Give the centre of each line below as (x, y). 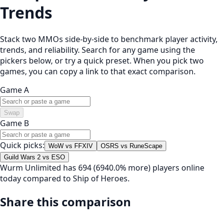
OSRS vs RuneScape (131, 146)
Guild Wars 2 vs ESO (34, 157)
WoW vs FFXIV (71, 146)
